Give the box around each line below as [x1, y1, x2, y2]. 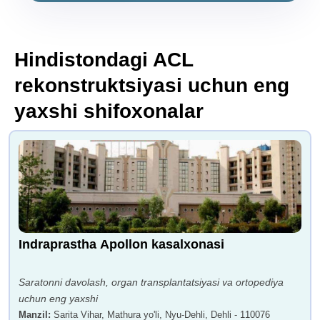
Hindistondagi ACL [14, 48, 193, 71]
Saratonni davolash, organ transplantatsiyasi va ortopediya [19, 276, 284, 288]
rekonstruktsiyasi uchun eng [14, 74, 289, 96]
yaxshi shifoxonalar [14, 99, 204, 122]
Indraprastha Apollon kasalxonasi [19, 236, 224, 251]
